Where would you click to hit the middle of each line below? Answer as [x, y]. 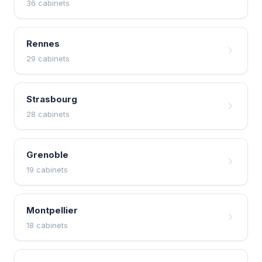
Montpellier [52, 210]
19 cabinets [47, 169]
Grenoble [47, 154]
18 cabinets [47, 225]
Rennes [43, 43]
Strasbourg [52, 99]
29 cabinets [48, 58]
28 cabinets [48, 114]
